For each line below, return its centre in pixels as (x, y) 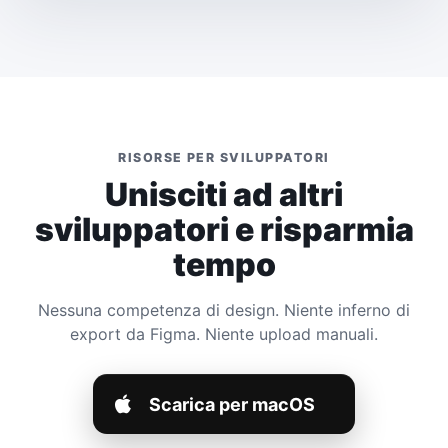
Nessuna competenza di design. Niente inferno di (224, 310)
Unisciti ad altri (224, 195)
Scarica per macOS (232, 404)
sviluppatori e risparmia (224, 230)
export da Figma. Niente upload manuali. (224, 334)
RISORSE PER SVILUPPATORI (224, 157)
